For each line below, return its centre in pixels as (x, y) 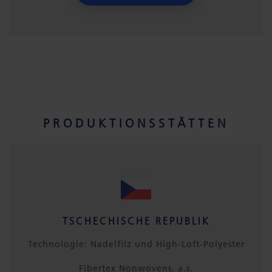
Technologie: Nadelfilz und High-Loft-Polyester (136, 244)
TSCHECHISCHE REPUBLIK (136, 221)
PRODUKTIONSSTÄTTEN (136, 123)
